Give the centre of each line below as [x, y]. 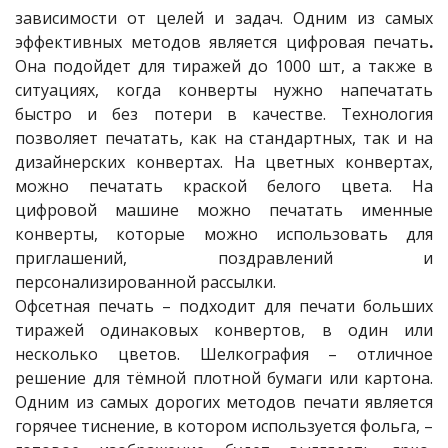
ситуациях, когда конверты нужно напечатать [224, 90]
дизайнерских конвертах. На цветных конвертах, [224, 162]
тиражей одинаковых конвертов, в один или [224, 330]
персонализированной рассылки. [145, 282]
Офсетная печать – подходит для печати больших [224, 306]
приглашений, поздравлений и [224, 258]
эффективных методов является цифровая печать [222, 42]
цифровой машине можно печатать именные [224, 210]
